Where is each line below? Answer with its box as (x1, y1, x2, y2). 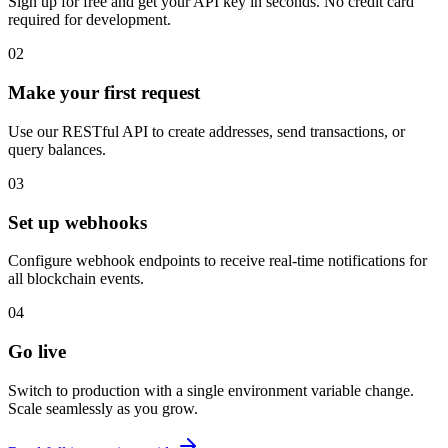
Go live (8, 341, 66, 363)
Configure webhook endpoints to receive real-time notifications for (8, 252, 427, 270)
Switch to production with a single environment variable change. (8, 381, 414, 399)
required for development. (8, 11, 171, 29)
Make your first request (8, 82, 200, 104)
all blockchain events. (8, 270, 144, 288)
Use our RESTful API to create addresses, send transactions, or (8, 122, 405, 140)
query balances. (8, 140, 106, 158)
